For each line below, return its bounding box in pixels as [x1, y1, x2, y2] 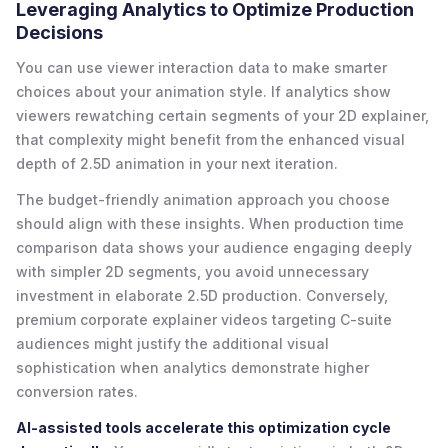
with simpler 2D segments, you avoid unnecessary [16, 262, 369, 280]
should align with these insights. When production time [16, 214, 404, 232]
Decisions [16, 21, 103, 43]
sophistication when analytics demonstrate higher [16, 358, 369, 376]
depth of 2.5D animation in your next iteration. [16, 154, 338, 172]
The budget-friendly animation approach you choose [16, 190, 390, 208]
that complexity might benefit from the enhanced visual [16, 130, 405, 148]
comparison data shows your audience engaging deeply [16, 238, 412, 256]
